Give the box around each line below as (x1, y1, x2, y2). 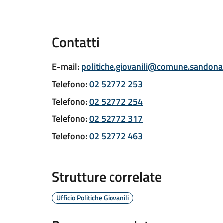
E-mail (52, 60, 77, 73)
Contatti (52, 31, 100, 53)
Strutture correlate (52, 166, 162, 187)
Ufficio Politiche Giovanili (56, 192, 129, 203)
